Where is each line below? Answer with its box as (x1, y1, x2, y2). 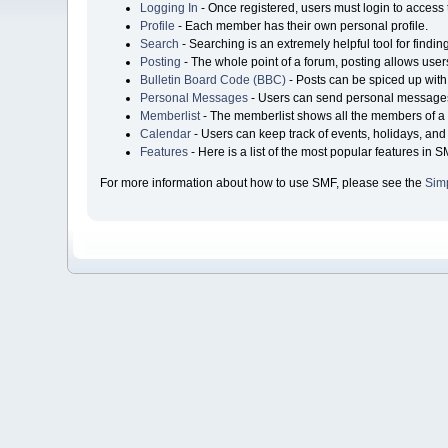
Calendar (139, 127, 191, 142)
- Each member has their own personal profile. (174, 19, 428, 34)
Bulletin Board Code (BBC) (139, 73, 286, 88)
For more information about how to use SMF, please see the (99, 175, 425, 190)
